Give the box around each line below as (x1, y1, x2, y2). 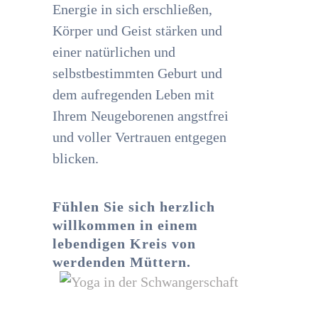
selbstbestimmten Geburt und (53, 65, 222, 81)
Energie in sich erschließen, (53, 1, 212, 17)
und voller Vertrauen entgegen (53, 129, 226, 145)
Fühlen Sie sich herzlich (53, 199, 215, 214)
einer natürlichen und (53, 44, 175, 60)
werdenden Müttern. (53, 254, 191, 270)
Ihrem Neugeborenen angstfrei (53, 108, 229, 124)
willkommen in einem (53, 217, 198, 233)
